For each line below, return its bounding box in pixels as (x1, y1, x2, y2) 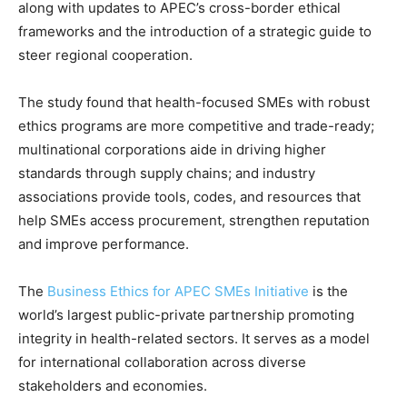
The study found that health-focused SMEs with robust (18, 94, 370, 112)
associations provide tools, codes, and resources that (18, 188, 361, 206)
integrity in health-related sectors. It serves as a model (18, 330, 370, 348)
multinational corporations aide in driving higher (18, 141, 326, 159)
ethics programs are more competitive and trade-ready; (18, 117, 374, 135)
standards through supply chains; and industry (18, 164, 315, 183)
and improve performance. (18, 235, 189, 253)
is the (309, 283, 348, 301)
